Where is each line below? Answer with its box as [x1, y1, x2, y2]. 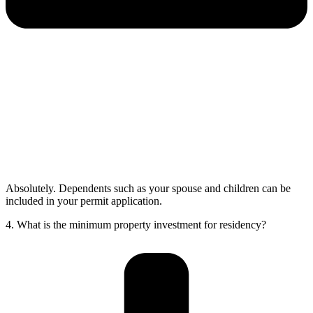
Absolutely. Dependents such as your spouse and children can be [6, 182, 291, 195]
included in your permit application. [6, 195, 162, 208]
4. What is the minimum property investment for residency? [6, 219, 266, 231]
